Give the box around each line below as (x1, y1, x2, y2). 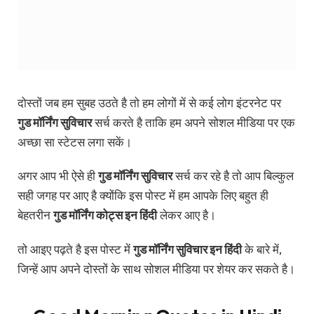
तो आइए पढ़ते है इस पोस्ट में (18, 241, 133, 257)
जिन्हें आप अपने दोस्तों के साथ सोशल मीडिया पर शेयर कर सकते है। (18, 261, 295, 276)
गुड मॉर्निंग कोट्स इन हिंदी (53, 207, 157, 223)
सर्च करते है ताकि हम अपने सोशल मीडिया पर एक (92, 115, 295, 130)
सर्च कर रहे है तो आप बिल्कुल (172, 168, 294, 184)
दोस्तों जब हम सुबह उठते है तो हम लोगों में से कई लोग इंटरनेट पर (18, 95, 281, 110)
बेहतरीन (18, 207, 53, 223)
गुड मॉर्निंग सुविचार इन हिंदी (133, 241, 242, 257)
